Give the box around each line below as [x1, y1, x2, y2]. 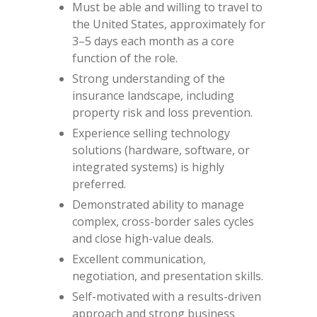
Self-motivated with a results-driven [72, 289, 261, 304]
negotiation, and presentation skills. [72, 268, 263, 284]
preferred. [72, 176, 126, 192]
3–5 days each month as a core [72, 33, 234, 49]
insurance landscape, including [72, 88, 234, 103]
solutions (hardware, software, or [72, 142, 250, 158]
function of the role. [72, 50, 178, 66]
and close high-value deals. [72, 231, 214, 246]
